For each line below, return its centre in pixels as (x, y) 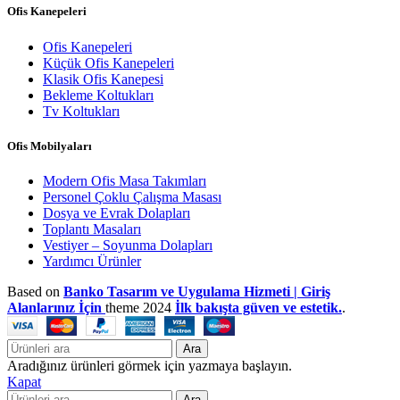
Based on (35, 291)
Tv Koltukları (81, 111)
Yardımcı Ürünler (92, 261)
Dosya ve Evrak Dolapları (117, 212)
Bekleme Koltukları (98, 95)
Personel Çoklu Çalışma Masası (132, 196)
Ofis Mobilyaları (50, 146)
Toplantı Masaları (92, 229)
